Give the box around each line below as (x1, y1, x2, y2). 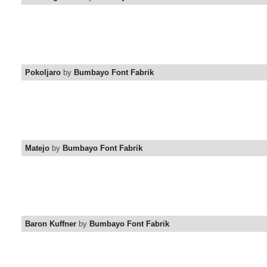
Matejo (25, 144, 49, 153)
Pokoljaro (25, 68, 61, 77)
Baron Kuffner (25, 219, 76, 229)
